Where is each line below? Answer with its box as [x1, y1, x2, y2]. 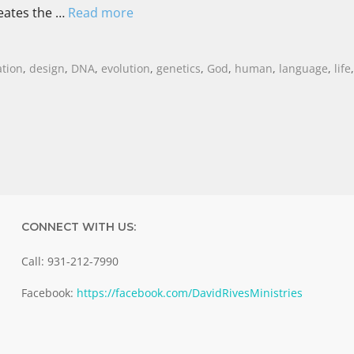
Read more [68, 3, 134, 21]
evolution [101, 60, 151, 76]
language [279, 60, 329, 76]
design [29, 60, 66, 76]
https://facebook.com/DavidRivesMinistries [76, 285, 303, 301]
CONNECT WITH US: [21, 219, 136, 234]
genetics [156, 60, 201, 76]
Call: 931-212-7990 [21, 253, 119, 269]
